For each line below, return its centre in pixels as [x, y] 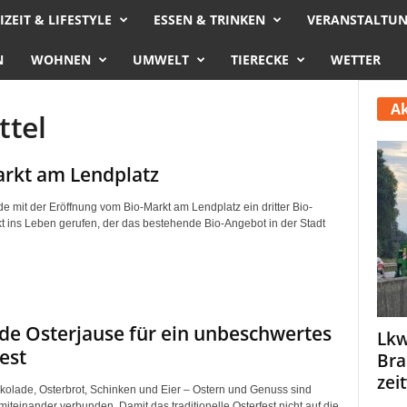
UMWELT [160, 60]
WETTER [355, 60]
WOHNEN [60, 60]
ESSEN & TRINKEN [210, 20]
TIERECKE [259, 60]
